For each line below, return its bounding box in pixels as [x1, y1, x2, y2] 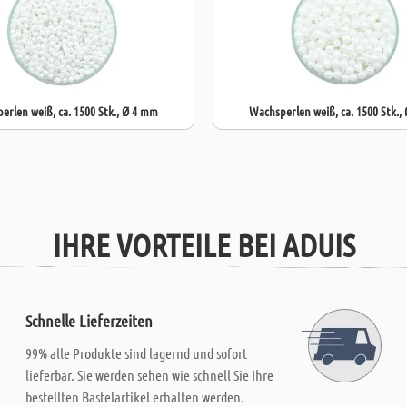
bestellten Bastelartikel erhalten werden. [25, 388, 245, 405]
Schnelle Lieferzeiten [25, 311, 154, 331]
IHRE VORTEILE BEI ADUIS [52, 225, 355, 263]
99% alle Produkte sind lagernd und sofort [25, 344, 248, 362]
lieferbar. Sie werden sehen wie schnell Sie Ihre [25, 366, 274, 383]
